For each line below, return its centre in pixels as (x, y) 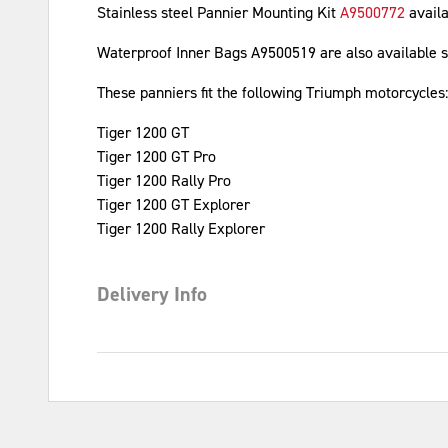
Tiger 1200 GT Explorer (173, 204)
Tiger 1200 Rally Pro (164, 180)
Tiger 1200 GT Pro (156, 156)
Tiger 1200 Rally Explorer (181, 228)
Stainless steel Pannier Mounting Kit (218, 12)
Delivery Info (152, 294)
